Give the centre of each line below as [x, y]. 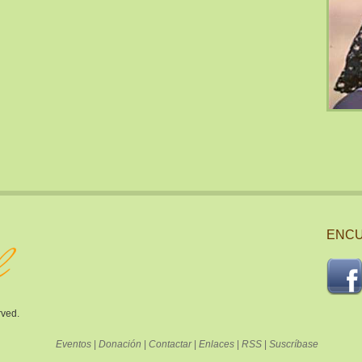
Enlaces [217, 344]
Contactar [170, 344]
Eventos [74, 344]
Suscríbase [294, 344]
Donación [120, 344]
